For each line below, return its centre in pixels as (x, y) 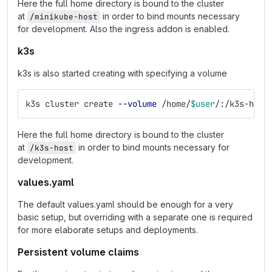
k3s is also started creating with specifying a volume (122, 73)
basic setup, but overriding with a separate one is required (135, 217)
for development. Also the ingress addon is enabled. (124, 29)
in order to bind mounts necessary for (154, 147)
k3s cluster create (72, 104)
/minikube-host (64, 17)
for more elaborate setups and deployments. (108, 230)
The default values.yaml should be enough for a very (125, 204)
